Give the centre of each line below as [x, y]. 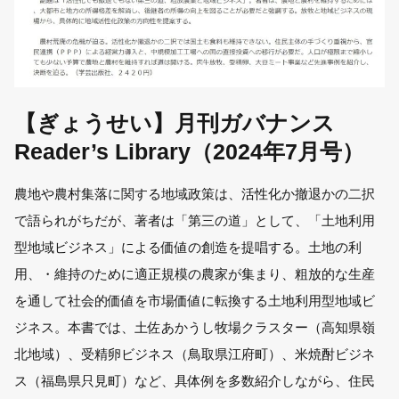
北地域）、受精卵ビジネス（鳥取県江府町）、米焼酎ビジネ [195, 354]
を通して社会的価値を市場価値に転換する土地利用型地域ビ [195, 301]
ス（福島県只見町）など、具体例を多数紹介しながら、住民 [195, 381]
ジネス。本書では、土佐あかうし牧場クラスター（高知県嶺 [195, 328]
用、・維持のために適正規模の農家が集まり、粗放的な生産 [195, 274]
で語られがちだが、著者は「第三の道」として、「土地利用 [195, 221]
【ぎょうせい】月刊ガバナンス [175, 123]
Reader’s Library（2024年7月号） [190, 151]
